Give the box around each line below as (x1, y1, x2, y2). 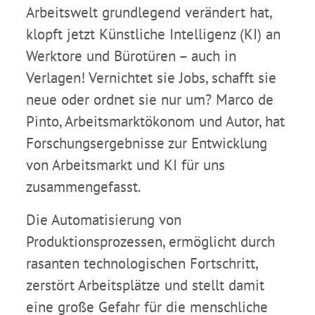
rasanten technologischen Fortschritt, (26, 254, 257, 274)
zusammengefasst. (26, 177, 141, 197)
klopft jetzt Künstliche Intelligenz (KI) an (26, 25, 281, 44)
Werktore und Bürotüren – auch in (26, 46, 236, 66)
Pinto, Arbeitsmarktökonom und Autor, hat (26, 112, 285, 131)
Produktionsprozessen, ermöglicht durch (26, 232, 275, 252)
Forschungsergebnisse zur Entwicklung (26, 134, 267, 153)
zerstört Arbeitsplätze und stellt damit (26, 276, 264, 295)
